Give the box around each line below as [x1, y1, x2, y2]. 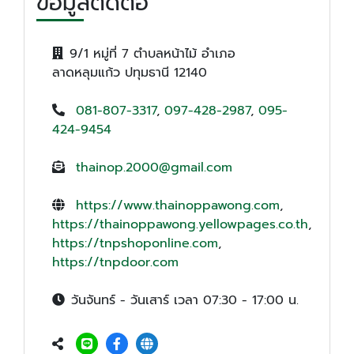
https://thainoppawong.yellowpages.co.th [52, 214, 308, 234]
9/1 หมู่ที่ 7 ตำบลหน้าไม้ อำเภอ [70, 43, 235, 63]
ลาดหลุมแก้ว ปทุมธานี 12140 [52, 62, 207, 82]
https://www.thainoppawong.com [76, 195, 280, 215]
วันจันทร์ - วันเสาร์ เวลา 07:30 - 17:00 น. [71, 290, 299, 310]
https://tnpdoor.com [52, 252, 179, 272]
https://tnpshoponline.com [52, 233, 218, 253]
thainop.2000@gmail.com [76, 157, 232, 177]
